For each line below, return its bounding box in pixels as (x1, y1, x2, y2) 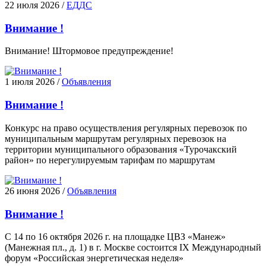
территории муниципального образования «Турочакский (5, 144, 237, 154)
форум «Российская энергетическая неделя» (5, 253, 183, 264)
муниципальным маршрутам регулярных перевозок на (5, 133, 226, 144)
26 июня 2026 (5, 185, 60, 196)
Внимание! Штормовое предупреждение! (5, 46, 173, 56)
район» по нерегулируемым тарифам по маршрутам (5, 154, 215, 165)
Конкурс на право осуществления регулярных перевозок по (5, 122, 247, 133)
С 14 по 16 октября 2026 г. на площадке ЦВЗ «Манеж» (5, 232, 226, 242)
